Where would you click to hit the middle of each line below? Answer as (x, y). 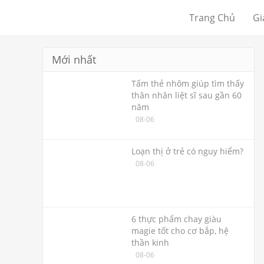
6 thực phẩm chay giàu (176, 219)
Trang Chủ (212, 18)
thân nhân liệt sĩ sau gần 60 (187, 95)
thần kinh (150, 242)
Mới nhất (74, 60)
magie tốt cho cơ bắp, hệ (180, 231)
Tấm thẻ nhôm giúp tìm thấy (188, 83)
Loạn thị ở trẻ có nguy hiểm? (187, 151)
